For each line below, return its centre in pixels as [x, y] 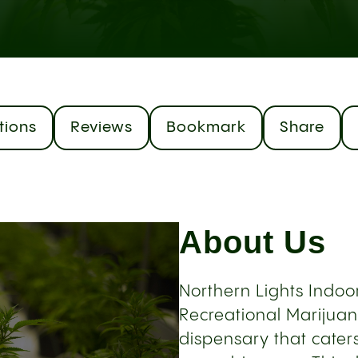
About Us [253, 242]
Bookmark [206, 127]
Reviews [101, 127]
